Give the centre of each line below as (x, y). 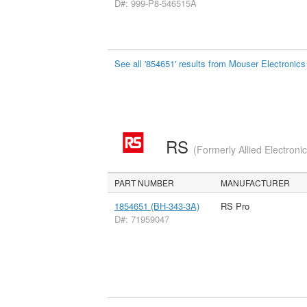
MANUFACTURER (256, 182)
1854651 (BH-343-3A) (157, 206)
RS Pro (235, 206)
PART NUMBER (145, 182)
